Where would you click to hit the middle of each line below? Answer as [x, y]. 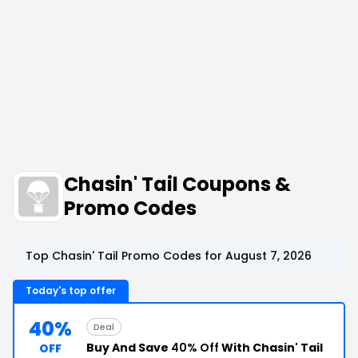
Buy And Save [129, 348]
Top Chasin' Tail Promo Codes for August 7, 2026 [169, 256]
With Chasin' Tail [271, 348]
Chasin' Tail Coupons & [177, 184]
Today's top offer [71, 290]
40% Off [195, 348]
